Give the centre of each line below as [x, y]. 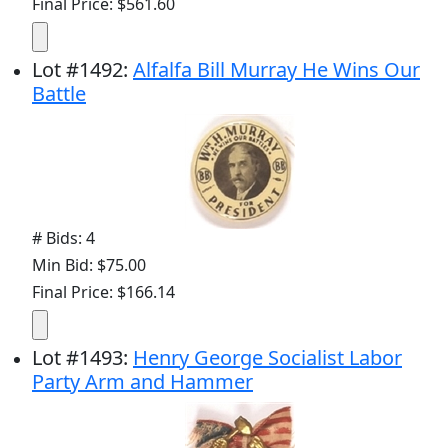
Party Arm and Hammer [142, 382]
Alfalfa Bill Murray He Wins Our [276, 70]
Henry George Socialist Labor [267, 358]
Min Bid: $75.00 [89, 265]
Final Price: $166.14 [103, 292]
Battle [59, 94]
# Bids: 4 [63, 238]
